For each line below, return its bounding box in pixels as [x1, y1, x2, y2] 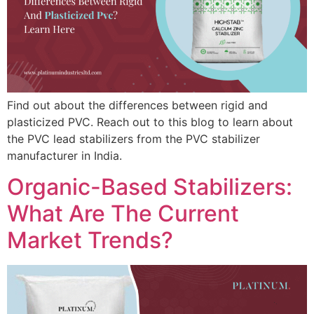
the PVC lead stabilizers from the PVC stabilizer [7, 131, 260, 146]
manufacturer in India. [7, 148, 122, 163]
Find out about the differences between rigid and [7, 97, 268, 112]
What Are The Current [7, 200, 239, 228]
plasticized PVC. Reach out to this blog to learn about [7, 114, 293, 129]
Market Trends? [7, 226, 173, 254]
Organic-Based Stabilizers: [7, 173, 292, 201]
